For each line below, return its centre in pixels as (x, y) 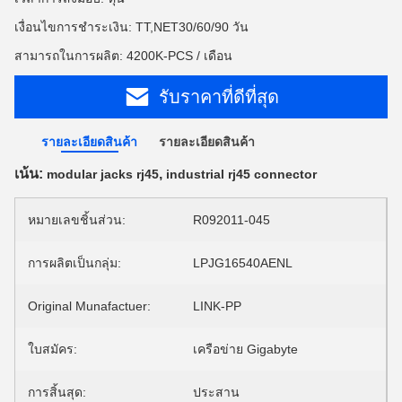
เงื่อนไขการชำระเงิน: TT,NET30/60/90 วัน (131, 27)
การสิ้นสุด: (57, 392)
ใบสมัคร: (52, 349)
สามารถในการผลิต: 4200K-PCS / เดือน (123, 56)
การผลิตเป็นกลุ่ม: (74, 263)
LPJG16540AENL (243, 263)
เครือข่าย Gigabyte (245, 349)
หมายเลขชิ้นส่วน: (77, 220)
